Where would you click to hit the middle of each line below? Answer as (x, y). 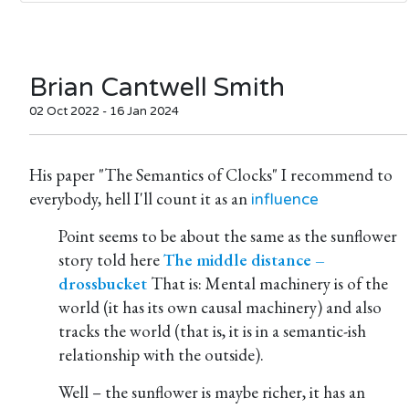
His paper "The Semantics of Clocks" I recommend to (211, 175)
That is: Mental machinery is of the (267, 283)
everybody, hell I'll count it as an (140, 199)
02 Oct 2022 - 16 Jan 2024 (104, 111)
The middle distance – (244, 260)
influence (285, 199)
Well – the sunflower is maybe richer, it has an (212, 392)
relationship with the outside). (161, 355)
